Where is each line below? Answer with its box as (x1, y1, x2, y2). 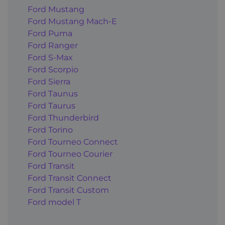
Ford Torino (28, 125, 73, 135)
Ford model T (28, 197, 81, 207)
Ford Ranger (28, 41, 78, 50)
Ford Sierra (28, 77, 70, 86)
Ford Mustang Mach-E (28, 17, 117, 26)
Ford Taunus (28, 89, 78, 98)
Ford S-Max (28, 53, 73, 62)
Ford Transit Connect (28, 173, 111, 183)
